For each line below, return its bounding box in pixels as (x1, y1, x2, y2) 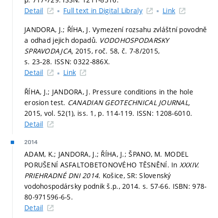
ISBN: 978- (172, 181, 207, 191)
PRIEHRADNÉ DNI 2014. (24, 170, 103, 180)
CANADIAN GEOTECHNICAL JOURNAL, (67, 97, 190, 107)
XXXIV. (179, 160, 200, 169)
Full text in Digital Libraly (63, 5, 143, 15)
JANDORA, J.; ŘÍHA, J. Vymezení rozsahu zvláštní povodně (24, 25, 207, 35)
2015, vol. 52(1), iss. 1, (24, 108, 98, 118)
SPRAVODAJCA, (24, 46, 75, 56)
